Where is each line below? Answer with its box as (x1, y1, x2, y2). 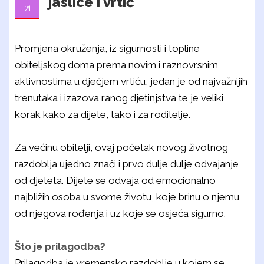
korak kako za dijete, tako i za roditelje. (15, 108, 190, 120)
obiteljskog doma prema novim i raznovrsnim (15, 59, 218, 71)
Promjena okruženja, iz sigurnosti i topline (15, 42, 200, 54)
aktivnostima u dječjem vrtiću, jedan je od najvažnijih (15, 75, 247, 87)
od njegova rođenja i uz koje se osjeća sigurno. (15, 207, 226, 219)
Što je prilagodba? (15, 240, 105, 252)
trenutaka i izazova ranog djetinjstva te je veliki (15, 92, 223, 104)
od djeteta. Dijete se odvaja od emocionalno (15, 174, 216, 186)
